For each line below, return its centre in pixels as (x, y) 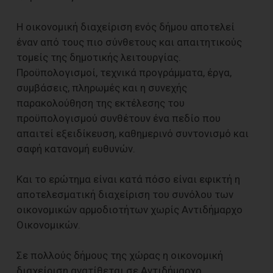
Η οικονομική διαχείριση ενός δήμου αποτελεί (126, 27)
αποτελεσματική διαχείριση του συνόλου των (125, 194)
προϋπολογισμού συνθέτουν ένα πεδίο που (119, 118)
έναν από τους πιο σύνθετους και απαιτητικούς (129, 42)
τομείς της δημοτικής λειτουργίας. (99, 57)
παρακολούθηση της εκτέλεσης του (101, 103)
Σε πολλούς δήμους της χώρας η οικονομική (120, 255)
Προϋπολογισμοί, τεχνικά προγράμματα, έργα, (124, 72)
